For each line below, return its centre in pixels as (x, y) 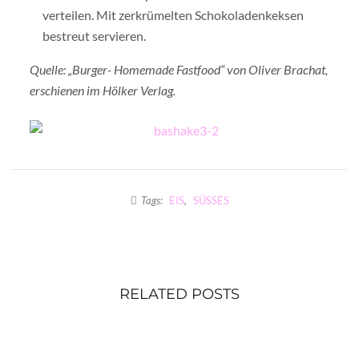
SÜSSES (208, 200)
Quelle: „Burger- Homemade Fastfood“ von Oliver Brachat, (179, 69)
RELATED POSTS (179, 294)
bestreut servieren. (94, 36)
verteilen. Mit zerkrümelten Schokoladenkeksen (173, 15)
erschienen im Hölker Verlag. (103, 90)
